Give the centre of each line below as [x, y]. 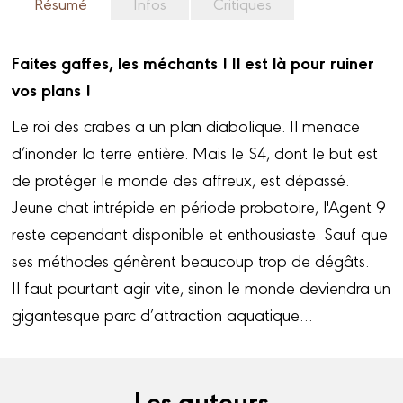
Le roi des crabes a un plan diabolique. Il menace [186, 125]
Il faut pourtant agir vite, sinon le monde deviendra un [201, 287]
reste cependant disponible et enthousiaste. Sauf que [200, 233]
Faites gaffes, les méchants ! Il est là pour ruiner [193, 63]
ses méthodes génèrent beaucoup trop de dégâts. [191, 260]
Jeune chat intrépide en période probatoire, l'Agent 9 [199, 206]
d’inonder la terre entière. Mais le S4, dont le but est [195, 152]
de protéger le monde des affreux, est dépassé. [181, 179]
